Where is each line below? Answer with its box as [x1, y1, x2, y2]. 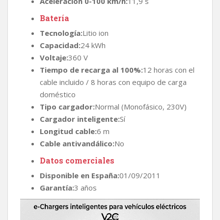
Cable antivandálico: [40, 138, 114, 148]
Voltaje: [40, 52, 68, 62]
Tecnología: [40, 27, 82, 38]
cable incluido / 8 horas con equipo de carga [40, 77, 187, 87]
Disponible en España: [40, 170, 119, 180]
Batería [40, 12, 69, 23]
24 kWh [81, 40, 106, 50]
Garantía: [40, 182, 74, 192]
